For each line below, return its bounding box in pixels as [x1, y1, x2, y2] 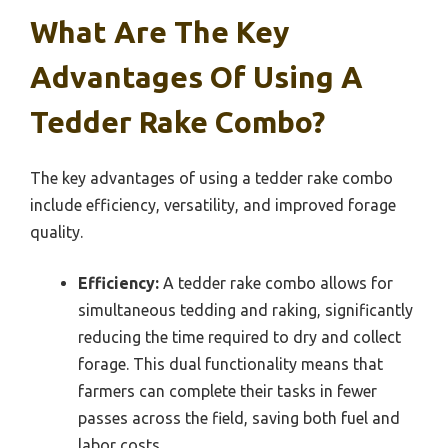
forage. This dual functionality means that [78, 355, 383, 374]
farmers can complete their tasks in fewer [78, 382, 377, 401]
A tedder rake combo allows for [159, 274, 393, 293]
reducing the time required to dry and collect [78, 328, 401, 347]
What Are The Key [30, 15, 289, 50]
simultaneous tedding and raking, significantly [78, 301, 413, 320]
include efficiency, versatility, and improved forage [30, 196, 396, 215]
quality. [30, 223, 83, 242]
